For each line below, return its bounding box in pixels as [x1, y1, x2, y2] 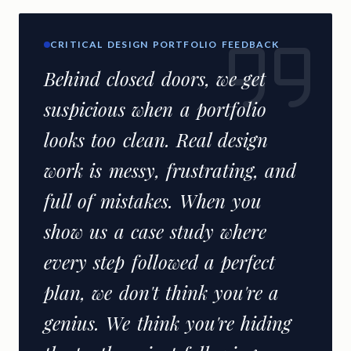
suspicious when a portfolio [44, 96, 266, 122]
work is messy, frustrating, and [44, 157, 296, 183]
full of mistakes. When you [44, 188, 262, 214]
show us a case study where [44, 219, 267, 244]
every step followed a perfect [44, 249, 275, 275]
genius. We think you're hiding [44, 310, 291, 336]
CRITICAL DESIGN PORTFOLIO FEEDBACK [50, 38, 280, 51]
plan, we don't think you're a [44, 280, 280, 306]
